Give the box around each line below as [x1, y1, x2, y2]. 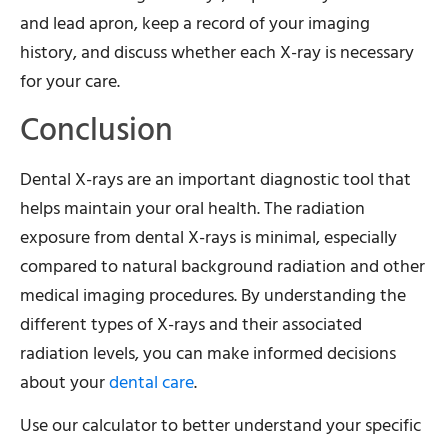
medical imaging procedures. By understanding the [20, 280, 406, 310]
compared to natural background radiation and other [20, 251, 425, 281]
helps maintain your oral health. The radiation [20, 193, 365, 223]
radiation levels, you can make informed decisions [20, 338, 396, 368]
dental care [109, 367, 194, 397]
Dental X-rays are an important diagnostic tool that [20, 164, 411, 194]
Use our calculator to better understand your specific [20, 411, 421, 441]
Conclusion [20, 103, 173, 156]
